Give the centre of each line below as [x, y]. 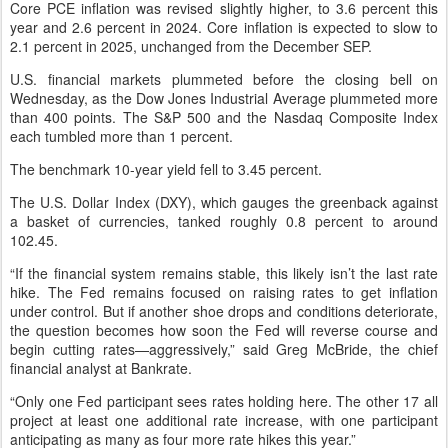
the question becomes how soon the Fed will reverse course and [224, 330]
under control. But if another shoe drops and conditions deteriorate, [224, 311]
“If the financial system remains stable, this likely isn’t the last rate [224, 273]
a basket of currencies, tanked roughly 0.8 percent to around [224, 221]
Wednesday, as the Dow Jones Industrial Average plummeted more [224, 98]
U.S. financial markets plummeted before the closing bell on [224, 79]
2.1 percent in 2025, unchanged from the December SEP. [191, 46]
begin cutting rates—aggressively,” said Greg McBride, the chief [224, 349]
